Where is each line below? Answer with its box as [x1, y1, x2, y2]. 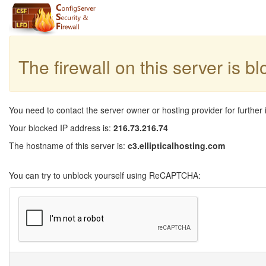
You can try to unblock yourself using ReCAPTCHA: [9, 169, 201, 181]
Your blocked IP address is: [9, 122, 113, 134]
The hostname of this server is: [9, 140, 128, 151]
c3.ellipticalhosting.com [128, 140, 225, 151]
